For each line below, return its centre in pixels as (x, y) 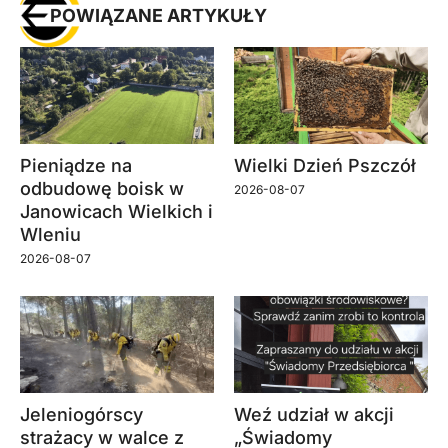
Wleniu (50, 234)
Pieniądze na (76, 165)
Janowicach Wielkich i (116, 211)
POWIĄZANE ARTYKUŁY (158, 15)
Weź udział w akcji (314, 414)
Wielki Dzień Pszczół (325, 165)
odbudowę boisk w (102, 188)
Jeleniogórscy (81, 414)
